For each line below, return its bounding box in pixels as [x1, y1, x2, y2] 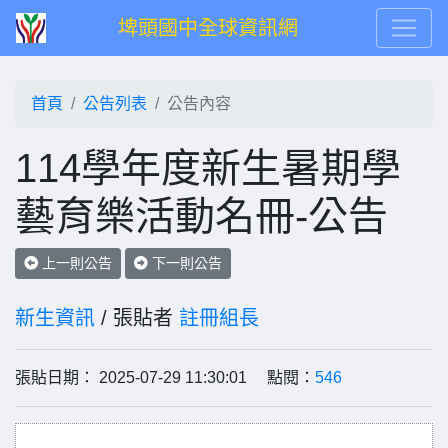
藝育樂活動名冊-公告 [15, 194, 388, 238]
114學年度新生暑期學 [15, 146, 401, 190]
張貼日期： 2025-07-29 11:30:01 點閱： [15, 369, 315, 386]
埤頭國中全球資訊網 [118, 17, 298, 39]
